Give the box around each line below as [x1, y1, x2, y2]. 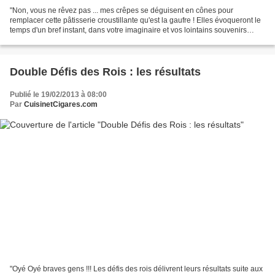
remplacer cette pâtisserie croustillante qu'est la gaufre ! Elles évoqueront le [10, 16, 261, 25]
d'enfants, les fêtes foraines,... [10, 36, 107, 45]
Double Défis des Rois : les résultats [10, 66, 201, 79]
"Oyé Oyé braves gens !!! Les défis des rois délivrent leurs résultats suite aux [10, 264, 263, 273]
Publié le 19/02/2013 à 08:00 [10, 90, 107, 99]
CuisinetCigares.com [24, 100, 98, 109]
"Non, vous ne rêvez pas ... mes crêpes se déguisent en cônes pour [10, 6, 233, 15]
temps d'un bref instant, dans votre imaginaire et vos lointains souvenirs [10, 26, 247, 35]
